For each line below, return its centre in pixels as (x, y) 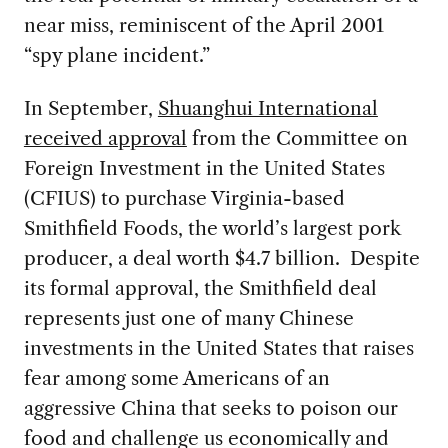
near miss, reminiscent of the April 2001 (203, 25)
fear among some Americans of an (176, 378)
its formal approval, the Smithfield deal (200, 288)
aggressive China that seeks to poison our (210, 408)
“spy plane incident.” (116, 55)
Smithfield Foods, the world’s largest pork (212, 228)
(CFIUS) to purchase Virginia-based (184, 198)
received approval (105, 138)
